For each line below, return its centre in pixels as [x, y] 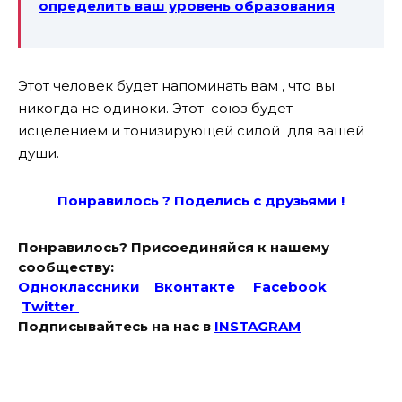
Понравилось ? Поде [136, 200]
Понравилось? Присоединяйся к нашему [174, 247]
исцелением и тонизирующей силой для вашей [191, 130]
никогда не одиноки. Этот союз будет [155, 108]
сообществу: [66, 267]
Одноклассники [79, 286]
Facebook [290, 286]
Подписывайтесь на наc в [116, 326]
